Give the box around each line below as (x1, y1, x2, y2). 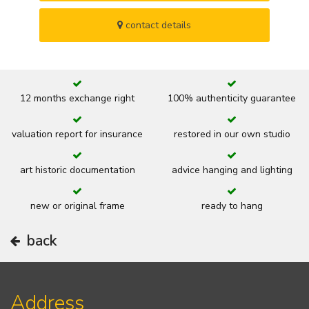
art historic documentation (19, 163, 135, 177)
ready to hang (201, 199, 263, 213)
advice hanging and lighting (171, 163, 292, 177)
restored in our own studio (173, 128, 290, 141)
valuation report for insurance (12, 128, 143, 141)
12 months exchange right (20, 92, 134, 106)
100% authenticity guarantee (168, 92, 296, 106)
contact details (123, 19, 192, 32)
